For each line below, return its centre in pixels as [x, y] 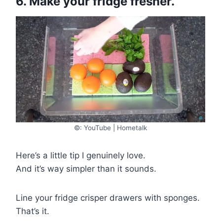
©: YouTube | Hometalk [110, 128]
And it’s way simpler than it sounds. [86, 168]
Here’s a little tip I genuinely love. [81, 155]
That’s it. [33, 211]
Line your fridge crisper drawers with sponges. [108, 198]
